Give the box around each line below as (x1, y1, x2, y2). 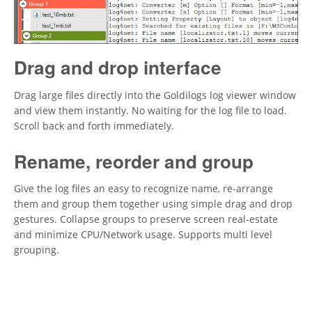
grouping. (14, 243, 59, 257)
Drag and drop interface (14, 54, 221, 81)
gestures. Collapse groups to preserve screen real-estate (14, 212, 278, 226)
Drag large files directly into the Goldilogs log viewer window (14, 88, 296, 102)
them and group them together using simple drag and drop (14, 197, 292, 211)
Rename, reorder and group (14, 148, 253, 174)
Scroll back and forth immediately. (14, 118, 174, 132)
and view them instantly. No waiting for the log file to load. (14, 103, 287, 117)
